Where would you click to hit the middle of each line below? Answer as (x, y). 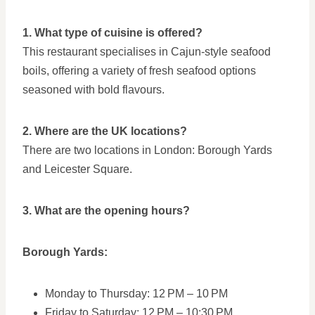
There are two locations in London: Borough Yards (147, 150)
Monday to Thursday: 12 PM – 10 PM (136, 294)
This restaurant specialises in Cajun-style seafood (147, 52)
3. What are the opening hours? (106, 211)
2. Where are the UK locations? (105, 131)
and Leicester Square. (77, 169)
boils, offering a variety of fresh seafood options (139, 71)
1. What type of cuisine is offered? (112, 33)
